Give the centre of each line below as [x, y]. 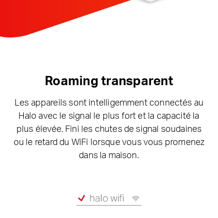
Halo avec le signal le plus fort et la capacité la [109, 115]
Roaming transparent [109, 80]
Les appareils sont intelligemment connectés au [109, 102]
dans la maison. [109, 154]
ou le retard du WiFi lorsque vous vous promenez [109, 141]
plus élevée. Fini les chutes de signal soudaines [109, 128]
